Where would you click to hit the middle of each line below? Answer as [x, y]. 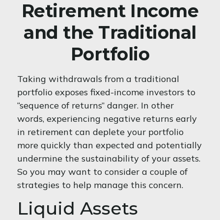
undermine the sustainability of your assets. [109, 158]
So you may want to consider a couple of [102, 172]
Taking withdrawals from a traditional [98, 79]
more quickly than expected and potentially [110, 145]
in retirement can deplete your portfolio [100, 132]
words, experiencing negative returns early [107, 119]
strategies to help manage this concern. [100, 185]
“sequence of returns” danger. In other [96, 105]
